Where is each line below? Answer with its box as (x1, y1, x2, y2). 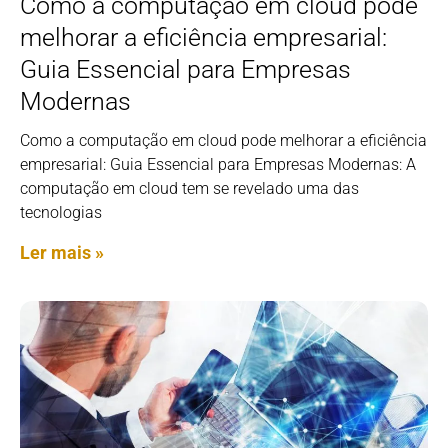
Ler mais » (20, 241, 104, 263)
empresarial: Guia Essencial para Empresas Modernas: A (20, 154, 416, 174)
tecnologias (20, 202, 102, 222)
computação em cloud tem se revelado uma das (20, 178, 359, 198)
